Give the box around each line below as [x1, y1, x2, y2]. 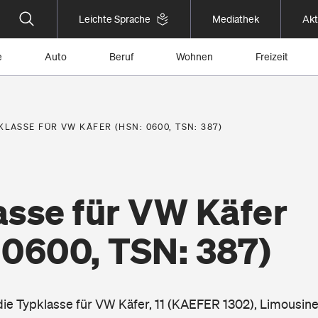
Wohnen [176, 51, 213, 62]
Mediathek [212, 13, 259, 25]
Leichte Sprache [79, 13, 150, 25]
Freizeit [256, 51, 288, 62]
